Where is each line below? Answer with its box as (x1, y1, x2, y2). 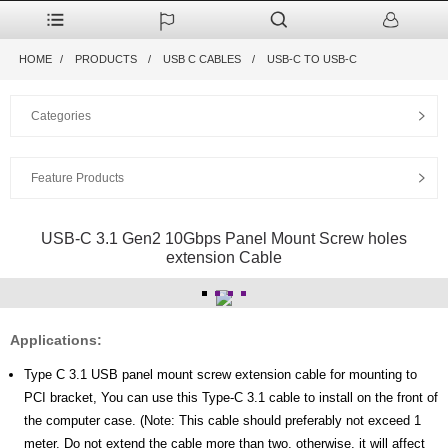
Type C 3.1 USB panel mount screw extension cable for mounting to (24, 367, 417, 382)
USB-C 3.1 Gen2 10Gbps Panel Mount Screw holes (41, 230, 407, 247)
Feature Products (31, 171, 124, 185)
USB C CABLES (162, 53, 241, 65)
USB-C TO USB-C (266, 53, 357, 65)
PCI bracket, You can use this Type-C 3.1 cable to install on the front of (24, 390, 438, 405)
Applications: (10, 332, 102, 348)
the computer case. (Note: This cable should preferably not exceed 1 (24, 413, 421, 428)
